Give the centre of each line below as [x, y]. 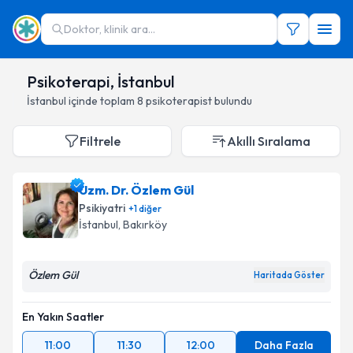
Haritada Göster [289, 275]
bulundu [233, 101]
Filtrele [100, 141]
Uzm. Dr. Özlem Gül [136, 190]
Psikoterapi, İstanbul [100, 82]
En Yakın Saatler [63, 317]
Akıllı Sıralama [269, 141]
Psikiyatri [102, 208]
